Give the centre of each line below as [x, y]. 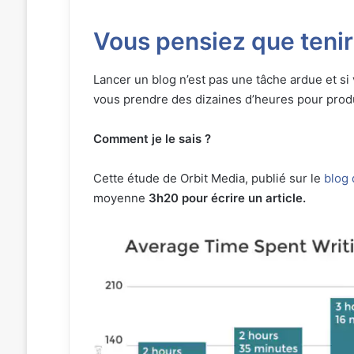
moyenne [121, 198]
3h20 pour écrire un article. [227, 198]
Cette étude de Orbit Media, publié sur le [208, 178]
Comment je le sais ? [152, 138]
